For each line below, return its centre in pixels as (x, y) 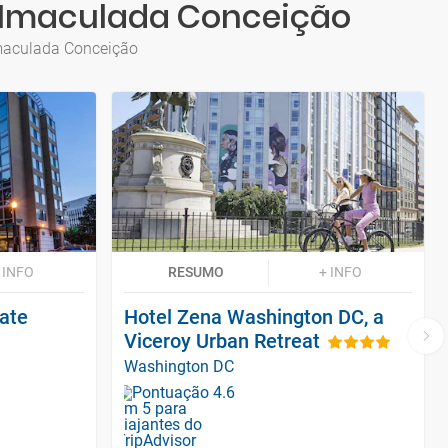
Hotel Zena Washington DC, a (254, 316)
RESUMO (196, 271)
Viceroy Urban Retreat (222, 340)
